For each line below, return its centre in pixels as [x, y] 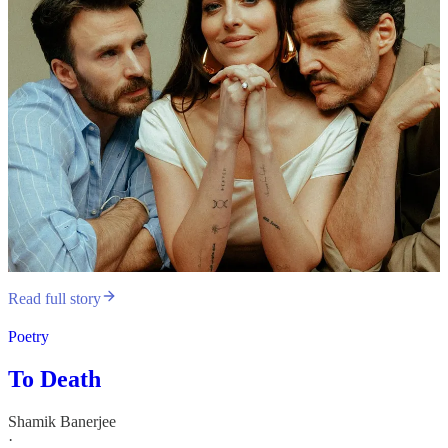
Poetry [28, 337]
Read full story [54, 299]
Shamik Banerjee [62, 422]
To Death [54, 379]
